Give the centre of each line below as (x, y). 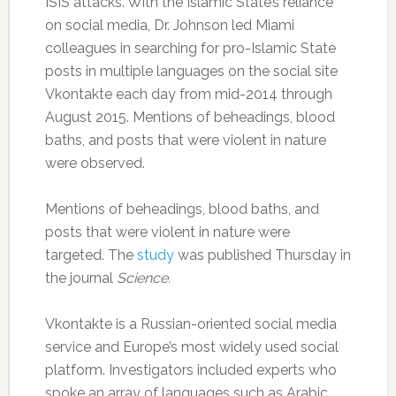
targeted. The (89, 255)
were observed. (95, 164)
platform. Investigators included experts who (190, 370)
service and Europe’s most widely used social (191, 347)
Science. (145, 278)
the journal (80, 278)
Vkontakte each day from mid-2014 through (188, 95)
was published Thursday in (262, 255)
